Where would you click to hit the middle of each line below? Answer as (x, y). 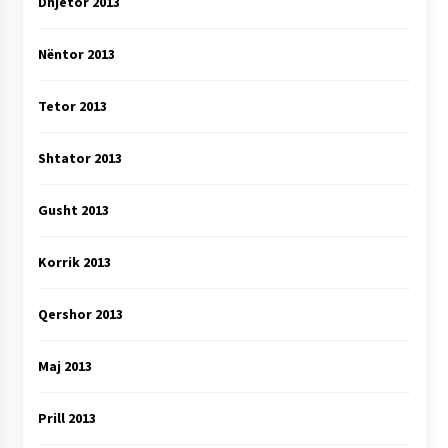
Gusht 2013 (73, 210)
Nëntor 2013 (76, 54)
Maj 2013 (64, 366)
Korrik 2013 (74, 262)
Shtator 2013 (79, 158)
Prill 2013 (66, 418)
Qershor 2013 (80, 314)
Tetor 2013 (72, 106)
